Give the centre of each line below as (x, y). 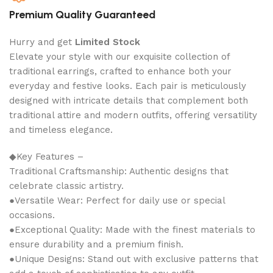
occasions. (32, 215)
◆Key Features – (46, 157)
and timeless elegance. (61, 130)
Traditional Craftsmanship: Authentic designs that (119, 171)
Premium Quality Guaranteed (82, 15)
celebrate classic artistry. (66, 186)
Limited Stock (106, 42)
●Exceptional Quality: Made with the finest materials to (132, 230)
